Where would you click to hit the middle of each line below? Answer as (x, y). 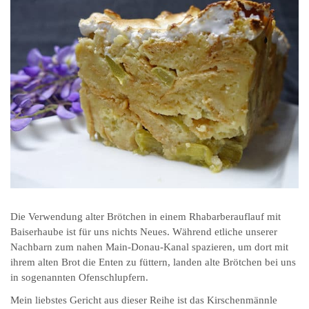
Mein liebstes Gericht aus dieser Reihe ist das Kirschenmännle (144, 300)
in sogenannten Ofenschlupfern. (79, 277)
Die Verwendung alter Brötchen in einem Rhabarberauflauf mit (146, 216)
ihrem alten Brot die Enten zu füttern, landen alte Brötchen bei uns (153, 262)
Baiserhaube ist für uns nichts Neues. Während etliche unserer (144, 231)
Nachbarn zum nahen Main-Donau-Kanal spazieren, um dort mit (149, 247)
